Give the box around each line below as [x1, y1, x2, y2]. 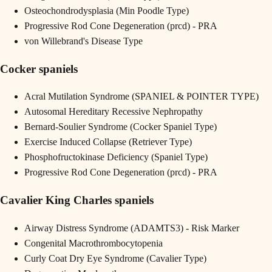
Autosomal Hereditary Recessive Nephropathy [24, 106, 203, 117]
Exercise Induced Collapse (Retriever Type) [24, 137, 192, 148]
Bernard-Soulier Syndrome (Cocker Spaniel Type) [24, 121, 217, 132]
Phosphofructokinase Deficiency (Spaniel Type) [24, 152, 208, 163]
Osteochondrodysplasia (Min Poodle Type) [24, 5, 189, 16]
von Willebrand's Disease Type [24, 36, 143, 47]
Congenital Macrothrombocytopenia [24, 237, 163, 248]
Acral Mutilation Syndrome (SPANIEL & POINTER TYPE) [24, 91, 259, 102]
